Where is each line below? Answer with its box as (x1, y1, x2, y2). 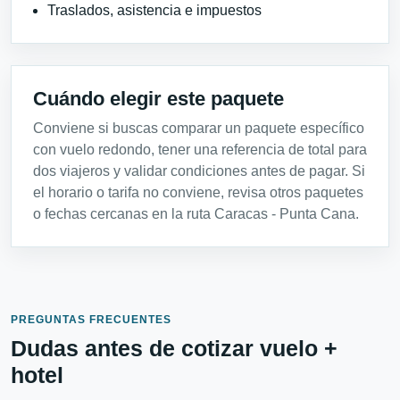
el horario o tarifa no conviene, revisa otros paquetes (33, 184, 363, 200)
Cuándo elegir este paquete (33, 87, 284, 110)
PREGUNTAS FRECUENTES (11, 312, 171, 326)
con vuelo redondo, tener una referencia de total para (33, 141, 367, 157)
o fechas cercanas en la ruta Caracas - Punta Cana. (33, 205, 359, 221)
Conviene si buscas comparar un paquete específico (33, 120, 364, 136)
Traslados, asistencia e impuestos (47, 2, 262, 18)
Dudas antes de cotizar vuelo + (11, 335, 337, 361)
